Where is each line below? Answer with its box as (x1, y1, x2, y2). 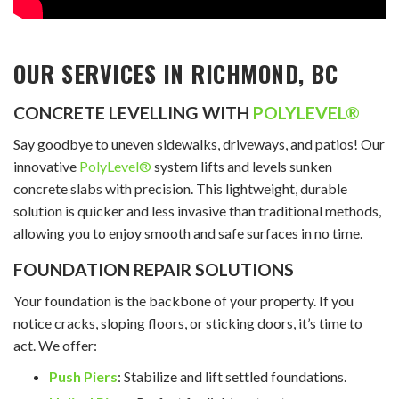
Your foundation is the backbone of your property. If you (13, 291, 354, 309)
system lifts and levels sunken (151, 157, 332, 175)
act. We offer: (13, 336, 97, 354)
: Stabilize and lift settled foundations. (118, 367, 346, 385)
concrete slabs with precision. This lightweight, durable (13, 179, 347, 197)
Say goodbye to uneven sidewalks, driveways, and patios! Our (13, 134, 385, 152)
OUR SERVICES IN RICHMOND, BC (13, 55, 338, 90)
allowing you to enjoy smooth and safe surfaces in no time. (13, 224, 362, 241)
